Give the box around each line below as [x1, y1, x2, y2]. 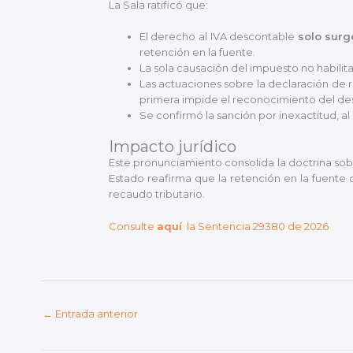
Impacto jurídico [108, 136, 236, 156]
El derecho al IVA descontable [139, 30, 298, 43]
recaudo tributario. [108, 187, 205, 200]
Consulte [108, 219, 157, 232]
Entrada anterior [53, 307, 138, 321]
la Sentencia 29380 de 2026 [181, 219, 329, 232]
